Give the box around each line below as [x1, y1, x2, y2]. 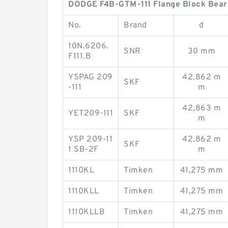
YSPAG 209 [68, 72, 113, 82]
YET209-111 [68, 108, 113, 119]
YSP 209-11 [68, 134, 112, 145]
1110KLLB [68, 207, 105, 217]
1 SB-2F [68, 145, 99, 155]
